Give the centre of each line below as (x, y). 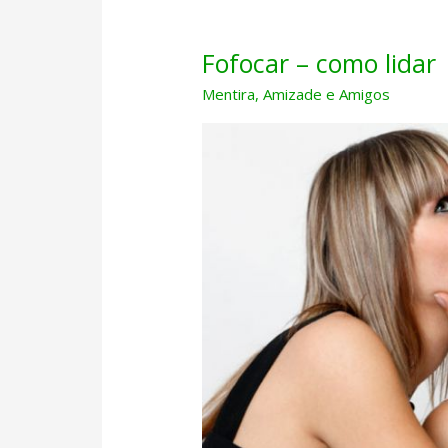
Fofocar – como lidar (319, 62)
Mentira (229, 93)
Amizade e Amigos (327, 93)
